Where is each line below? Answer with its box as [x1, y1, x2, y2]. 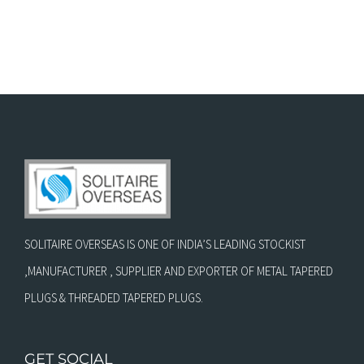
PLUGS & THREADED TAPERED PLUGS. [24, 290, 203, 306]
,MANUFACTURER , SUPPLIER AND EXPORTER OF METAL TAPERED [24, 263, 333, 279]
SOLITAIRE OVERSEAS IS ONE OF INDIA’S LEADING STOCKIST [24, 236, 305, 253]
